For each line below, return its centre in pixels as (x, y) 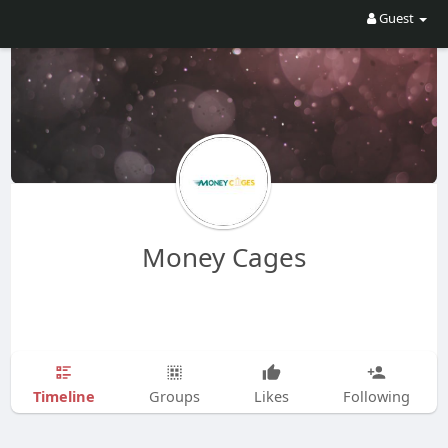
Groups (174, 396)
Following (376, 396)
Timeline (63, 395)
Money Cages (223, 257)
